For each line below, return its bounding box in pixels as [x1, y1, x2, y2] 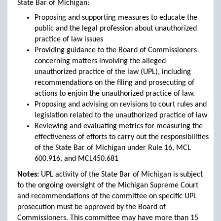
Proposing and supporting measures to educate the [35, 14, 197, 22]
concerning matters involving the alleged [35, 57, 166, 65]
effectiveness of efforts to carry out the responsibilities [35, 133, 209, 141]
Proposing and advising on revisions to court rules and [35, 101, 207, 109]
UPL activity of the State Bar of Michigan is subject [39, 171, 203, 179]
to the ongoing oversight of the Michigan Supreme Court [17, 182, 198, 189]
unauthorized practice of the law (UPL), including [35, 68, 191, 76]
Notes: [17, 171, 39, 179]
